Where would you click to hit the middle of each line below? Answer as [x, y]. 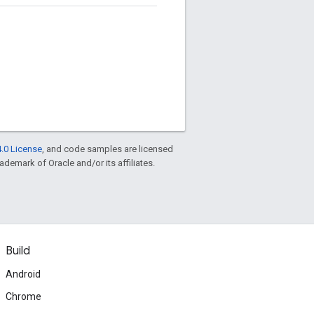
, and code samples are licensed [108, 149]
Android [23, 274]
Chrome [23, 296]
